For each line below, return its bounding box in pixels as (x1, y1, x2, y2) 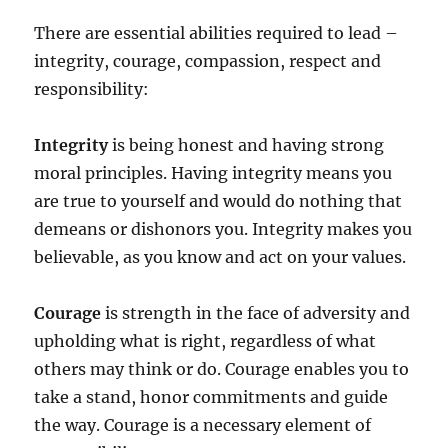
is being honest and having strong (108, 135, 385, 156)
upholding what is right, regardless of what (34, 331, 377, 352)
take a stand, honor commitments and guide (34, 387, 389, 408)
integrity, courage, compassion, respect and (34, 51, 382, 72)
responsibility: (34, 79, 150, 100)
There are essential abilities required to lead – (34, 23, 399, 44)
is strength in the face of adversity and (101, 303, 411, 324)
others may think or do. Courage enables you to (34, 359, 410, 380)
